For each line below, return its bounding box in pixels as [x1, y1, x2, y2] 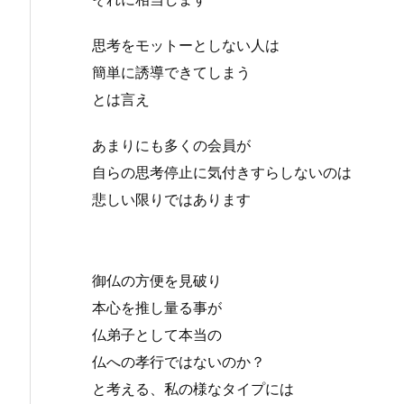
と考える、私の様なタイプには [92, 379, 294, 398]
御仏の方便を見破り [92, 271, 222, 289]
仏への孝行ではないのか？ [92, 352, 265, 371]
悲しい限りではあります [92, 189, 251, 208]
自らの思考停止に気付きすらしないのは [92, 162, 352, 181]
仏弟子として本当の [92, 325, 222, 344]
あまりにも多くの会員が [92, 135, 251, 154]
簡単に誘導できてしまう [92, 62, 251, 81]
